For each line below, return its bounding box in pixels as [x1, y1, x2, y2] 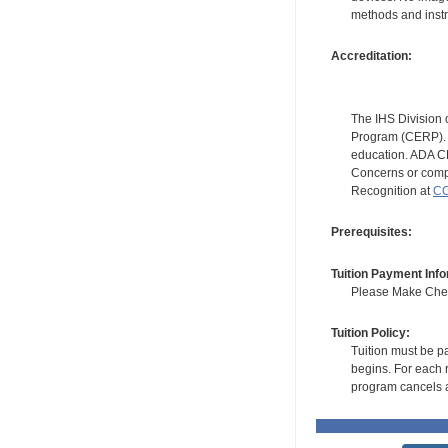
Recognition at [350, 183, 433, 198]
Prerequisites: [330, 225, 412, 240]
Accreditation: [330, 48, 412, 63]
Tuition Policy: [330, 326, 410, 341]
